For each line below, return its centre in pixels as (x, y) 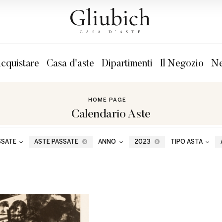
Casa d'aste (70, 63)
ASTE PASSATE (57, 142)
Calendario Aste (111, 113)
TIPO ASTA (187, 142)
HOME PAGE (107, 100)
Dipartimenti (127, 63)
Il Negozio (182, 63)
